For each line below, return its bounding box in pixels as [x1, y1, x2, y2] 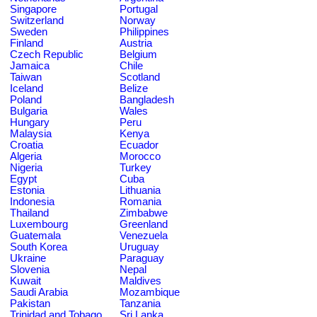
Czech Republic [10, 48, 83, 60]
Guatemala [10, 229, 61, 241]
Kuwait [10, 275, 41, 287]
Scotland [120, 71, 160, 83]
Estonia [10, 184, 45, 196]
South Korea [10, 241, 67, 253]
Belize [120, 82, 148, 94]
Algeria [10, 150, 42, 162]
